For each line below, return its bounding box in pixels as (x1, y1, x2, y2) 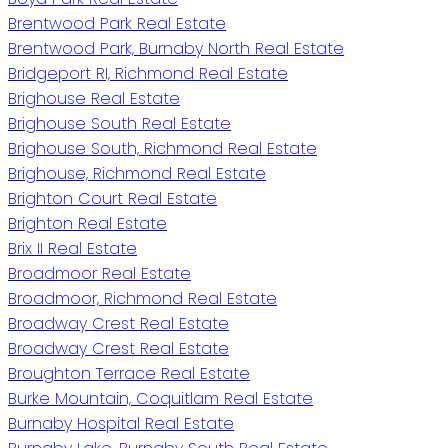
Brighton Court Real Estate (8, 186, 217, 210)
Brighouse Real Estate (8, 86, 180, 110)
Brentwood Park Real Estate (8, 11, 226, 35)
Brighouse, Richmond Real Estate (8, 161, 266, 185)
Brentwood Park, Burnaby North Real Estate (8, 36, 344, 60)
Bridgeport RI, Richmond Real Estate (8, 61, 288, 85)
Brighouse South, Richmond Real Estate (8, 136, 317, 160)
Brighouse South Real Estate (8, 111, 231, 135)
